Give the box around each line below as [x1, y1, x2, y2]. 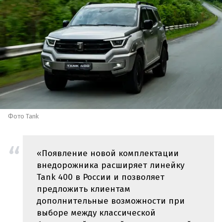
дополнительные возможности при [37, 195, 185, 206]
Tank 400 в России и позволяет [37, 171, 165, 182]
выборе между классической [37, 207, 156, 218]
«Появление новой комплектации [37, 148, 179, 159]
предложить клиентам [37, 183, 130, 194]
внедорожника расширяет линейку [37, 160, 184, 170]
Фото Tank [8, 112, 39, 120]
